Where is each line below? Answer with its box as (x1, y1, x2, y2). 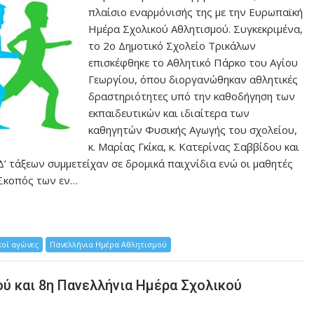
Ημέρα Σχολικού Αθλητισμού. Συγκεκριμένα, (88, 22, 303, 36)
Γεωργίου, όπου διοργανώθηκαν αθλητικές (88, 72, 299, 87)
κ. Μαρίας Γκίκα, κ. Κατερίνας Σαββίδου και (88, 139, 300, 154)
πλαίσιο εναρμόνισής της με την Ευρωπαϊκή (88, 5, 303, 20)
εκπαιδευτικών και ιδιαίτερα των (88, 106, 250, 121)
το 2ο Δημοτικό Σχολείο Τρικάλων (88, 39, 257, 53)
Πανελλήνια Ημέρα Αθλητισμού (50, 239, 167, 250)
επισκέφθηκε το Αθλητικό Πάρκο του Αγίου (88, 55, 299, 70)
